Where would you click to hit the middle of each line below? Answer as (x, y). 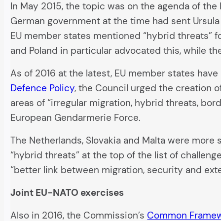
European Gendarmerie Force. (76, 117)
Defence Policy (43, 88)
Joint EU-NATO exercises (67, 192)
